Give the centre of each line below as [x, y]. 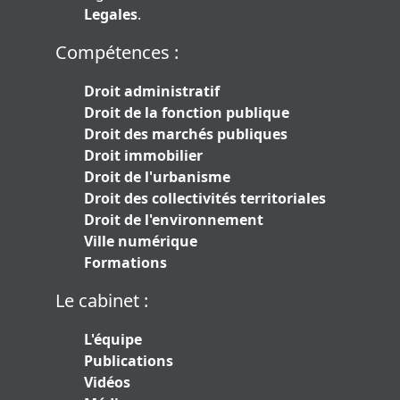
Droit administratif [152, 92]
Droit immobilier [143, 156]
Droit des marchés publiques [186, 134]
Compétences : [117, 53]
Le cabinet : [102, 301]
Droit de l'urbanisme [157, 177]
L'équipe [113, 340]
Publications [129, 361]
